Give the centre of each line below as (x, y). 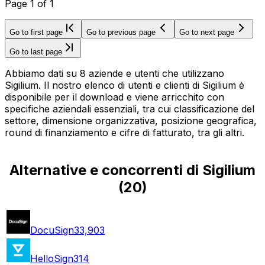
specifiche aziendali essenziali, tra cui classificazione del (130, 109)
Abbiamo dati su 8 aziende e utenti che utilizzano (114, 73)
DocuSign (52, 230)
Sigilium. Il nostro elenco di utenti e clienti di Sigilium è (125, 85)
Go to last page (36, 51)
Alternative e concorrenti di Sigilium (132, 170)
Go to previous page (121, 32)
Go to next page (207, 32)
